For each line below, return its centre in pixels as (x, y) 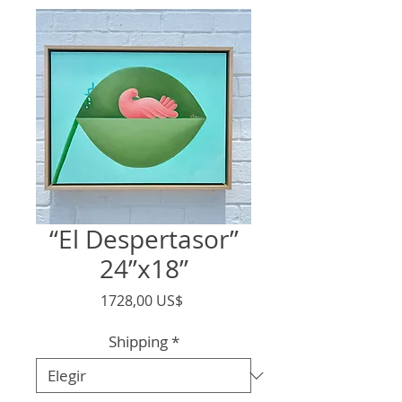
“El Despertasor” (144, 239)
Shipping (138, 341)
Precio (203, 300)
